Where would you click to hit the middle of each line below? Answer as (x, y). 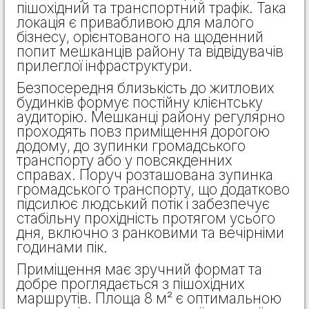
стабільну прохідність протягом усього (146, 218)
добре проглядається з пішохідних (131, 283)
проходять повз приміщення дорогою (143, 131)
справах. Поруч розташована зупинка (145, 175)
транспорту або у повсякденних (124, 160)
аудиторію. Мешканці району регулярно (151, 117)
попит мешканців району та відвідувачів (150, 51)
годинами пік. (62, 247)
